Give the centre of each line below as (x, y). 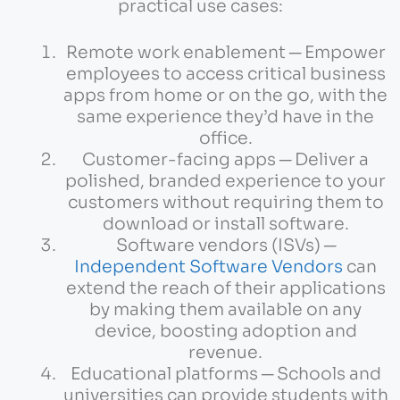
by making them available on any (225, 310)
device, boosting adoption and (225, 332)
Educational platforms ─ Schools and (225, 375)
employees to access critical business (225, 75)
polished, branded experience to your (225, 182)
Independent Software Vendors (208, 267)
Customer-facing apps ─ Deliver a (225, 160)
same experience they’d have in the (225, 117)
